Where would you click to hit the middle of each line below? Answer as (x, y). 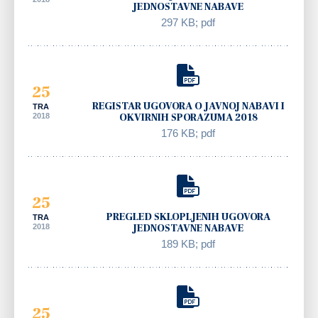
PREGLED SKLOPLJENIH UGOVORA (188, 217)
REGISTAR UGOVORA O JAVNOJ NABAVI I (188, 106)
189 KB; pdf (188, 243)
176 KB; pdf (188, 133)
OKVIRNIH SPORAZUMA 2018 (188, 117)
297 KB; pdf (188, 22)
